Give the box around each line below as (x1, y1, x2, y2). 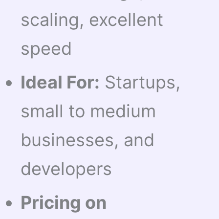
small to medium (21, 100, 156, 122)
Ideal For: (21, 71, 100, 93)
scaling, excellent (21, 9, 164, 31)
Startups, (100, 71, 181, 93)
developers (21, 158, 112, 180)
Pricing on (21, 192, 107, 214)
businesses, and (21, 129, 155, 151)
